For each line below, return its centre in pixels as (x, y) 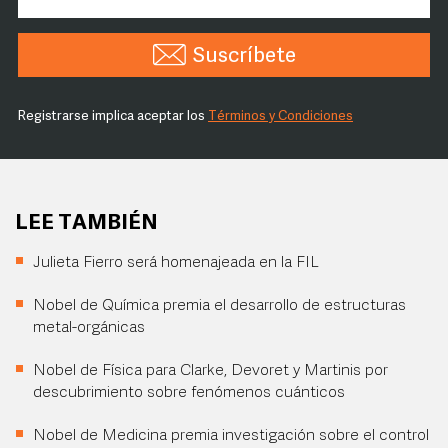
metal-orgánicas (89, 328)
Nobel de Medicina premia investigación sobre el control (231, 436)
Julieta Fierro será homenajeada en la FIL (176, 263)
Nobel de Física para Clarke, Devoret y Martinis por (210, 371)
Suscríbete (244, 56)
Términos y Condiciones (280, 116)
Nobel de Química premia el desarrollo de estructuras (219, 306)
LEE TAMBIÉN (86, 223)
